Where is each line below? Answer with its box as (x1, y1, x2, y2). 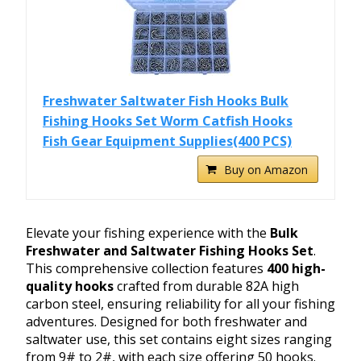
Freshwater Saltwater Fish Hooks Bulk (43, 92, 288, 110)
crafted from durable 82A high (114, 277, 299, 296)
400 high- (267, 259, 326, 278)
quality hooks (26, 277, 114, 296)
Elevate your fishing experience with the (26, 224, 270, 243)
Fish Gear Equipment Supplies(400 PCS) (43, 132, 292, 151)
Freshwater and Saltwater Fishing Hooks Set (26, 242, 313, 260)
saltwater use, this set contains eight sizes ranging (26, 330, 332, 349)
